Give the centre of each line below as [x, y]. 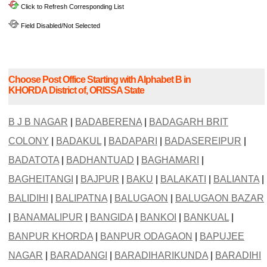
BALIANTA [236, 179]
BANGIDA [111, 218]
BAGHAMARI [170, 160]
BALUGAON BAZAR [220, 198]
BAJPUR [100, 179]
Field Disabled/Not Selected [60, 25]
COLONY [29, 141]
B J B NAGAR [38, 122]
